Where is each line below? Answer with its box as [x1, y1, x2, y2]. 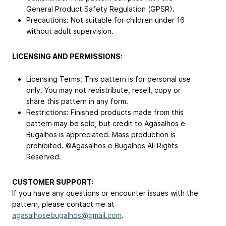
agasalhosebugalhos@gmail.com [12, 210, 122, 219]
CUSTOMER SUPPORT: [12, 177, 93, 186]
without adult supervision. [26, 26, 114, 35]
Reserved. [26, 152, 61, 161]
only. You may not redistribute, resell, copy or [26, 85, 181, 94]
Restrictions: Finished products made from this [26, 107, 184, 117]
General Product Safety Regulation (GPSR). [26, 4, 175, 13]
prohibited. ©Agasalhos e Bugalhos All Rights [26, 141, 178, 150]
